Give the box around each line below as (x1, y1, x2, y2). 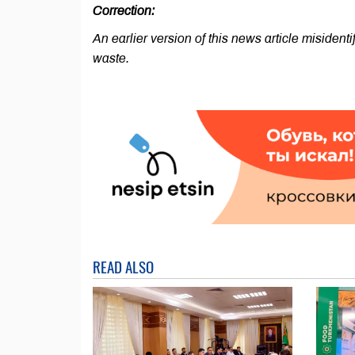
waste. (93, 52, 129, 65)
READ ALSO (93, 255, 154, 278)
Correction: (93, 4, 155, 17)
